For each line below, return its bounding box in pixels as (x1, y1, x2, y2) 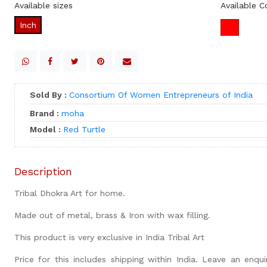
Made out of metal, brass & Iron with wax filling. (14, 210, 210, 220)
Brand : (29, 108, 61, 118)
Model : (29, 124, 63, 134)
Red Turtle (63, 124, 105, 134)
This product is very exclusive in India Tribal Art (14, 232, 204, 242)
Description (14, 164, 72, 178)
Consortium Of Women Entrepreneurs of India (69, 89, 253, 100)
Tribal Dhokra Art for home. (14, 188, 125, 198)
